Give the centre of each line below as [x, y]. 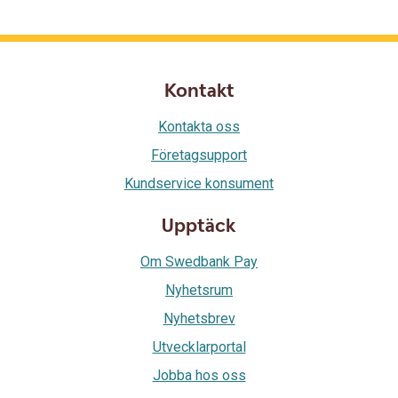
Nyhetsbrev [199, 318]
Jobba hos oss [199, 375]
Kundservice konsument [199, 183]
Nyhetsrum [199, 290]
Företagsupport [199, 155]
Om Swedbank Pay [199, 262]
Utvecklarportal [199, 347]
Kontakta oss [199, 127]
